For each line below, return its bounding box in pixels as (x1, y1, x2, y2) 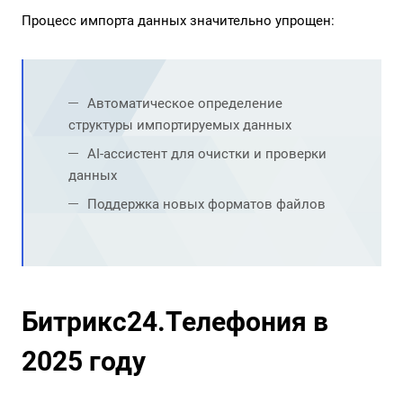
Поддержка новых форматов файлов (87, 196, 326, 212)
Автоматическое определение (87, 95, 282, 112)
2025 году (22, 345, 146, 377)
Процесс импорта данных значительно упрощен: (22, 13, 335, 29)
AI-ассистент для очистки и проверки (87, 146, 327, 162)
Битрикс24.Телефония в (22, 306, 328, 337)
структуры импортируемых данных (68, 117, 291, 133)
